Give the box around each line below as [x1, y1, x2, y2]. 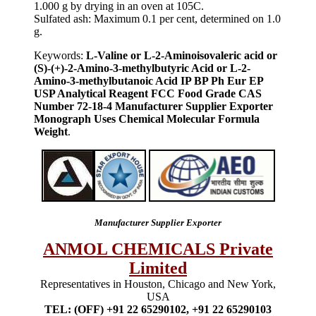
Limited [129, 258, 187, 277]
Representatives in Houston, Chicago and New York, [40, 277, 276, 290]
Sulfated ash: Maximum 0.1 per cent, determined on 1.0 [34, 12, 281, 25]
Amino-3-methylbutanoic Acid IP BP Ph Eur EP [34, 74, 263, 87]
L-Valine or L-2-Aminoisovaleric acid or [83, 49, 277, 61]
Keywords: [34, 49, 83, 61]
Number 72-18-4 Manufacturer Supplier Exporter [34, 99, 273, 112]
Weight [34, 125, 68, 138]
